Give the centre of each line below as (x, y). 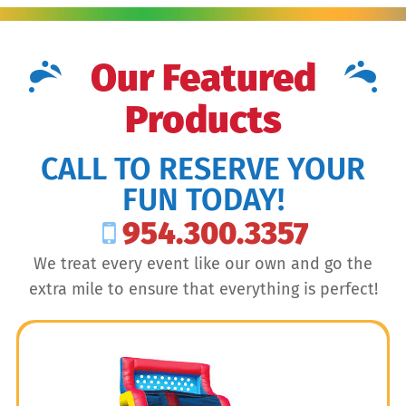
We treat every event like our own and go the (203, 263)
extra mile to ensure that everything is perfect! (203, 289)
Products (203, 119)
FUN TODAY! (203, 199)
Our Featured (203, 77)
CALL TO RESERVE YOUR (203, 169)
